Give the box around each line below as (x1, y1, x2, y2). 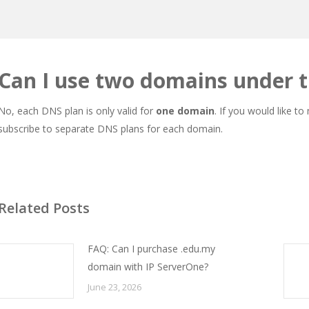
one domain (156, 104, 215, 117)
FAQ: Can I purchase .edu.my (88, 242, 215, 255)
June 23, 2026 (88, 281, 141, 293)
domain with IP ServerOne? (88, 260, 208, 273)
